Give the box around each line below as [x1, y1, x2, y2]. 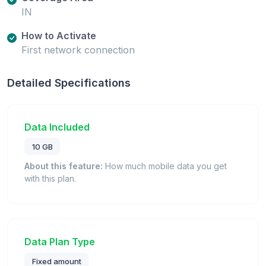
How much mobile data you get [103, 161, 227, 172]
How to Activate [21, 29, 96, 42]
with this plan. [24, 173, 76, 184]
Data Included [24, 121, 90, 133]
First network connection [21, 43, 135, 56]
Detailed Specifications [7, 76, 131, 89]
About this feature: [24, 161, 103, 172]
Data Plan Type [24, 236, 95, 248]
